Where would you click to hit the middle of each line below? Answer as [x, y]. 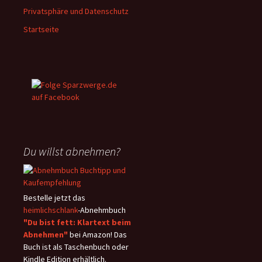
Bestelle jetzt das [54, 198]
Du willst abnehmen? [72, 151]
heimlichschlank [51, 210]
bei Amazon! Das [97, 235]
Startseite [41, 29]
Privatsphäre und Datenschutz [76, 11]
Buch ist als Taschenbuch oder [76, 247]
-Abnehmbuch [102, 210]
